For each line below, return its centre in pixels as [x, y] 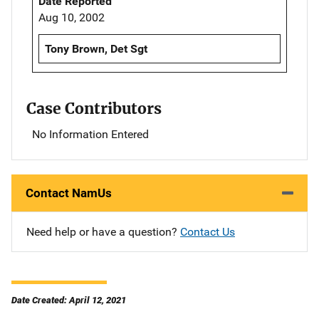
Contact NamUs [69, 193]
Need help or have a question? [103, 232]
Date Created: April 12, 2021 [69, 300]
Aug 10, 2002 [72, 17]
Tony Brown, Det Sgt [96, 48]
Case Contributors [94, 109]
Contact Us [208, 232]
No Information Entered [90, 135]
